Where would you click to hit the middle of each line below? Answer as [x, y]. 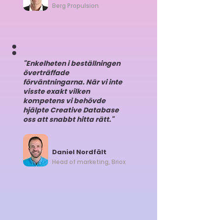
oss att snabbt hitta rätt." [69, 119]
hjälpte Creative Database [71, 110]
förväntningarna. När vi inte [73, 82]
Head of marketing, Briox [89, 162]
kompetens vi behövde [64, 101]
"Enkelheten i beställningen [72, 63]
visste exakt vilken [56, 91]
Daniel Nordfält [79, 152]
